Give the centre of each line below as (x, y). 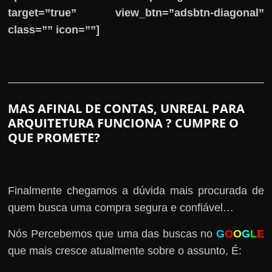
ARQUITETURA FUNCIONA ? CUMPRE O (124, 123)
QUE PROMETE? (54, 137)
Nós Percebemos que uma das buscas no (112, 233)
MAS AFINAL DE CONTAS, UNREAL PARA (127, 108)
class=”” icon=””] (54, 29)
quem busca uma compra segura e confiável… (121, 207)
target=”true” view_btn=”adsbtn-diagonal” (136, 12)
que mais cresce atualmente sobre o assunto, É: (125, 250)
